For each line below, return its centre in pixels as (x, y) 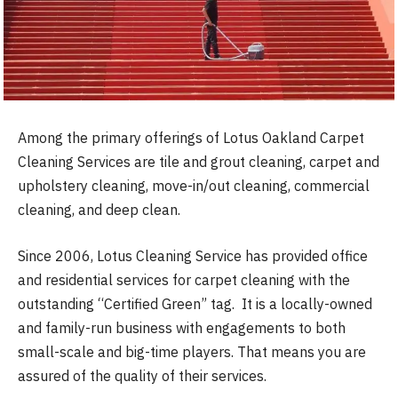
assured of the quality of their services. (142, 375)
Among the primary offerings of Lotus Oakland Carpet (191, 138)
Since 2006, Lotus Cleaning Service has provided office (193, 255)
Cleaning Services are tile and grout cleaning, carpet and (199, 162)
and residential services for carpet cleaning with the (184, 279)
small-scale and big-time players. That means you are (192, 351)
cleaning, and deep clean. (99, 210)
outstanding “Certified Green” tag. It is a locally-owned (195, 303)
